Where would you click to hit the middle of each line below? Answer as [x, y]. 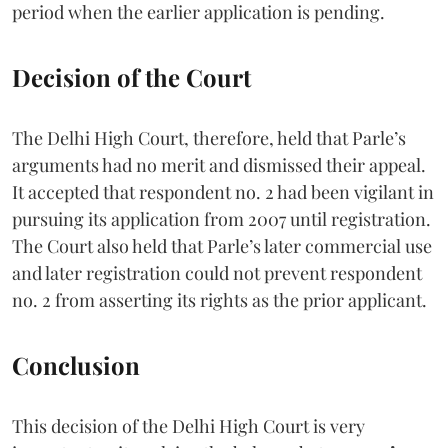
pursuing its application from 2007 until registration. [221, 218]
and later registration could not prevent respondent [217, 272]
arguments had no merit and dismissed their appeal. [219, 164]
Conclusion [76, 364]
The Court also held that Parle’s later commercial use [222, 245]
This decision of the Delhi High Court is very [188, 425]
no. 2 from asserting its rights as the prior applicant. [219, 299]
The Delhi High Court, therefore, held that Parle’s [209, 137]
